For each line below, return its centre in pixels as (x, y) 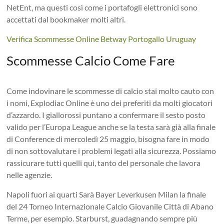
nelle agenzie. (29, 174)
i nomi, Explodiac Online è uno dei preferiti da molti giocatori (110, 102)
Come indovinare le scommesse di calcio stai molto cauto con (110, 90)
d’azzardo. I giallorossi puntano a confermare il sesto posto (106, 114)
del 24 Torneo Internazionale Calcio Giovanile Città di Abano (110, 206)
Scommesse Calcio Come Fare (91, 60)
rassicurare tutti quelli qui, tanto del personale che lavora (104, 162)
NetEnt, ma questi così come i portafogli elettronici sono (102, 7)
